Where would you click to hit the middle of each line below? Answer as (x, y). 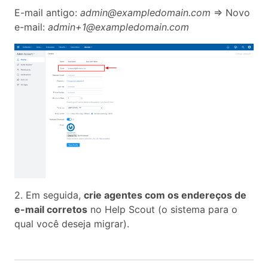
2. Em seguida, (49, 195)
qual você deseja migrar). (72, 223)
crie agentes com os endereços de (165, 195)
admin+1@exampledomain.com (118, 27)
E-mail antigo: (47, 12)
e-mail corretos (51, 209)
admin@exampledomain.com (145, 12)
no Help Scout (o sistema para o (162, 209)
